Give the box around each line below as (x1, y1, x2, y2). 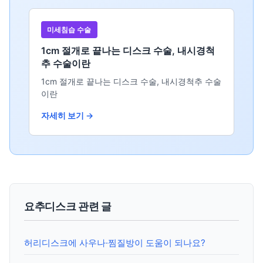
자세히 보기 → (41, 110, 93, 121)
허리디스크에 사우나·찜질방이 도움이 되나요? (24, 237, 205, 248)
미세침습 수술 (47, 25, 92, 35)
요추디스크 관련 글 (24, 200, 112, 213)
